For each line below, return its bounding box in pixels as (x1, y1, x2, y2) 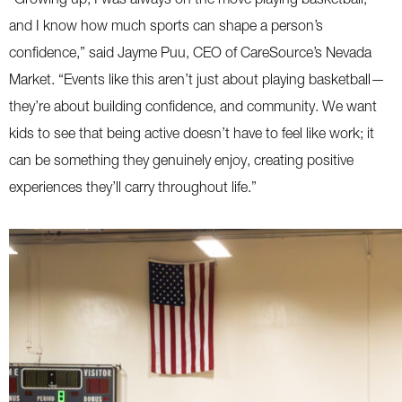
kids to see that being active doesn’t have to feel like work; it (9, 125, 374, 141)
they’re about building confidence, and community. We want (9, 98, 377, 114)
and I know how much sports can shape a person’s (9, 17, 323, 33)
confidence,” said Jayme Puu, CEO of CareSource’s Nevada (9, 44, 371, 60)
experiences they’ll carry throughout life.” (9, 179, 260, 195)
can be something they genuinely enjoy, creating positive (9, 152, 354, 168)
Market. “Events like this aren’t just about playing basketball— (9, 71, 385, 87)
